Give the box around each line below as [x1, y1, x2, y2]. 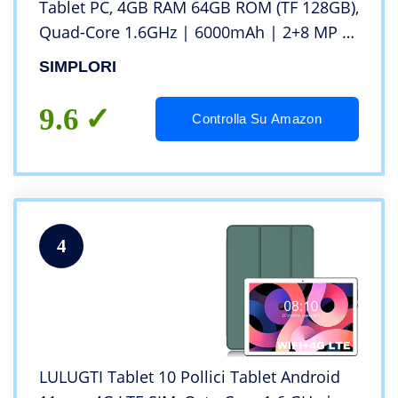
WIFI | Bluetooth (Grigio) [39, 46, 221, 68]
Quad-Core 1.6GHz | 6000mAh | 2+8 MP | [39, 21, 351, 44]
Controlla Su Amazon [192, 111, 322, 127]
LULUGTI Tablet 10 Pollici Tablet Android [39, 366, 340, 388]
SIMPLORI [39, 58, 116, 76]
